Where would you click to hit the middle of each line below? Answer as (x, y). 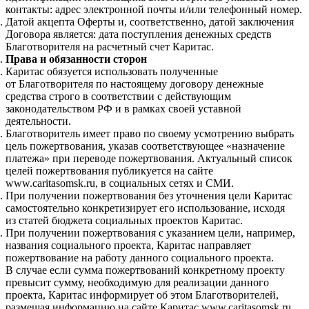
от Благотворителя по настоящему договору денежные (134, 84)
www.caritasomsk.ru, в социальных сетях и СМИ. (120, 183)
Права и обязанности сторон (76, 59)
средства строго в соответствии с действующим (118, 97)
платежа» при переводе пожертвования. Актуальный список (149, 159)
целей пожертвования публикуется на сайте (109, 171)
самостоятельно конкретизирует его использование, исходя (145, 208)
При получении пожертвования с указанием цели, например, (150, 233)
